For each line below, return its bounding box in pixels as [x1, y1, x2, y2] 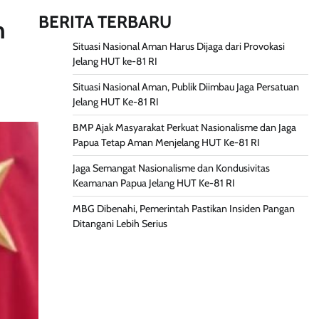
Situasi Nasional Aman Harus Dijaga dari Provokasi [72, 40, 285, 53]
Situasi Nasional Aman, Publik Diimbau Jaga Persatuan [72, 80, 299, 94]
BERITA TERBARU [38, 11, 172, 33]
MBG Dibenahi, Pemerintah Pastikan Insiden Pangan [72, 202, 295, 216]
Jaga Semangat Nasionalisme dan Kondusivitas [72, 162, 270, 175]
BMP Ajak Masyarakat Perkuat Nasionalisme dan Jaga [72, 121, 296, 135]
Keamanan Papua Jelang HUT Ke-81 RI [72, 177, 235, 190]
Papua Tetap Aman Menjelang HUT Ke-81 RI [72, 136, 260, 150]
